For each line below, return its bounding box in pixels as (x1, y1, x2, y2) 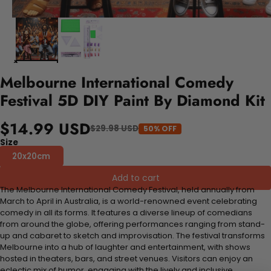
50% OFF (143, 123, 177, 134)
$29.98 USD (90, 123, 139, 135)
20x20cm (12, 150, 50, 162)
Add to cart (111, 171, 160, 184)
